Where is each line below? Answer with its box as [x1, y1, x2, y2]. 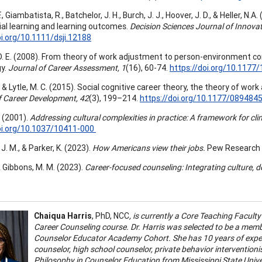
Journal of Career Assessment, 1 [8, 62, 126, 73]
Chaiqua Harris [34, 210, 92, 221]
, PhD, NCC [92, 210, 129, 221]
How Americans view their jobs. [92, 142, 205, 153]
